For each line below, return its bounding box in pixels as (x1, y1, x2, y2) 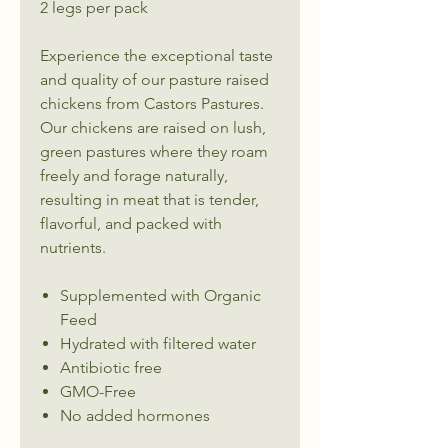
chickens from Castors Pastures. (40, 93, 264, 113)
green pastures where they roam (40, 141, 268, 161)
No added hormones (60, 405, 210, 425)
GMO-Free (60, 381, 136, 401)
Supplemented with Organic (60, 285, 261, 305)
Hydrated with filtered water (60, 333, 256, 353)
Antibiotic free (60, 357, 162, 377)
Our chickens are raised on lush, (40, 117, 266, 137)
